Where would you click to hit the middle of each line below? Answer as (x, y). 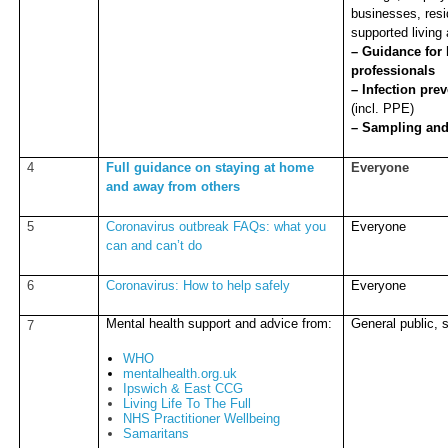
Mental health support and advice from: (219, 323)
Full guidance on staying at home (210, 167)
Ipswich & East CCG (182, 388)
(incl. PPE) (383, 108)
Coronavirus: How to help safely (198, 285)
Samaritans (155, 433)
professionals (393, 70)
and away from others (173, 186)
